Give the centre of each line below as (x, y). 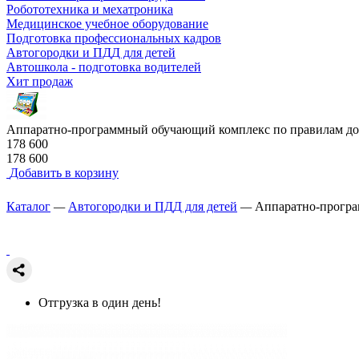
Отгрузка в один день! (100, 302)
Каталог (28, 206)
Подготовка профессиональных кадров (114, 38)
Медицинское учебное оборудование (107, 23)
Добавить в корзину (64, 172)
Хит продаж (40, 81)
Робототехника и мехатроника (90, 9)
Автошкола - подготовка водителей (104, 67)
